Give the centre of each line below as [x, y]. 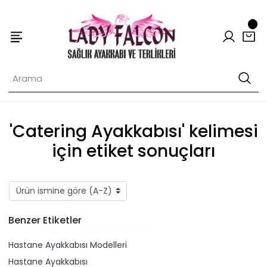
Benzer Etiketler [45, 220]
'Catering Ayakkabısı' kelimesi [133, 131]
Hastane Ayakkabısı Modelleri [68, 245]
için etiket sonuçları [133, 151]
